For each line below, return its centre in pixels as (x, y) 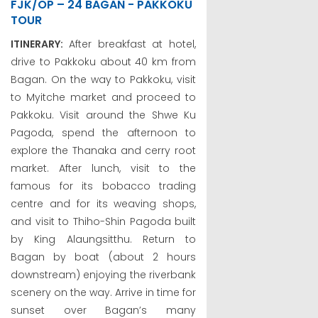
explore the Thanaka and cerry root (104, 150)
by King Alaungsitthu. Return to (104, 239)
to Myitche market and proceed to (104, 97)
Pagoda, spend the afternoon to (104, 132)
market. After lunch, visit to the (104, 168)
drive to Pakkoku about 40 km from (104, 61)
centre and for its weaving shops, (104, 203)
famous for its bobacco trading (104, 186)
